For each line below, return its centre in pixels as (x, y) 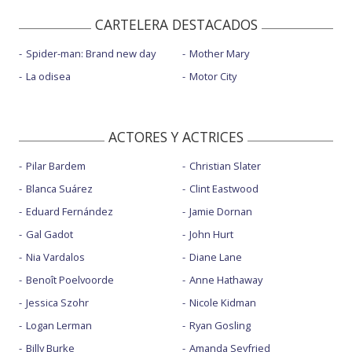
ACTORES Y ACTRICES (176, 137)
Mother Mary (219, 54)
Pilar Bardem (56, 166)
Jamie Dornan (220, 212)
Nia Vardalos (55, 257)
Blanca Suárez (59, 189)
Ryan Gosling (220, 326)
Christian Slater (225, 166)
